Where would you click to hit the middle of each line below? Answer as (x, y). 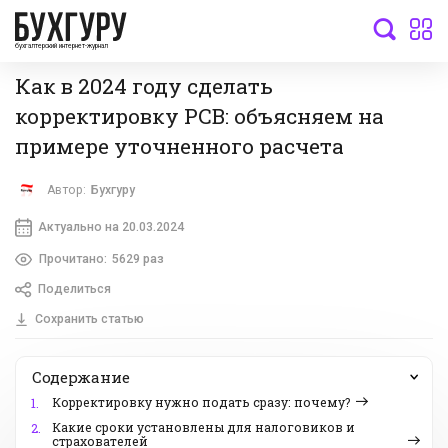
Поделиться (74, 289)
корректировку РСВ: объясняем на (199, 115)
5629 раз (137, 258)
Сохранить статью (89, 319)
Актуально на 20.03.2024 (110, 226)
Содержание (81, 377)
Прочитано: (72, 258)
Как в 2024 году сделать (144, 85)
